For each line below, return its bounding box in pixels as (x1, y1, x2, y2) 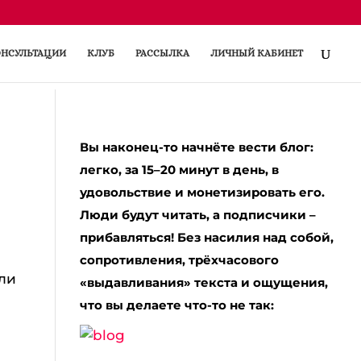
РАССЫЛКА (135, 48, 189, 59)
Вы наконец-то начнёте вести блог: (79, 139, 313, 155)
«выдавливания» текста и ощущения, (79, 275, 328, 290)
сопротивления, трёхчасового (79, 252, 279, 268)
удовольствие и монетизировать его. (79, 185, 325, 200)
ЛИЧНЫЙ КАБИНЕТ (210, 48, 303, 59)
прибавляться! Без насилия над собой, (79, 230, 334, 245)
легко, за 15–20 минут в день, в (79, 162, 279, 177)
